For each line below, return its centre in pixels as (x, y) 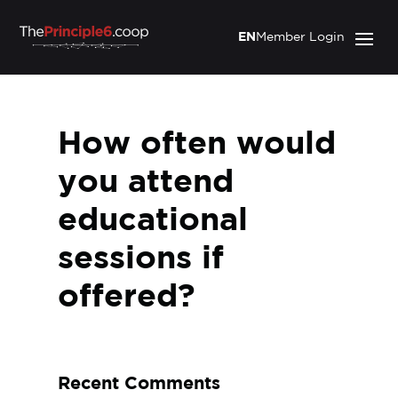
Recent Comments (139, 384)
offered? (126, 298)
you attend (145, 183)
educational (152, 221)
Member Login (300, 37)
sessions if (140, 259)
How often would (196, 145)
